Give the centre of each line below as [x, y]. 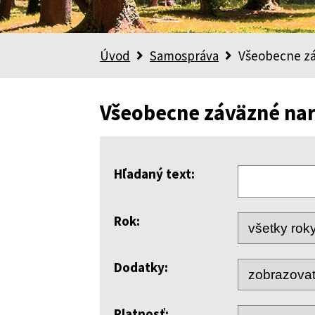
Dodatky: [141, 267]
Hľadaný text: [154, 174]
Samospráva [184, 56]
